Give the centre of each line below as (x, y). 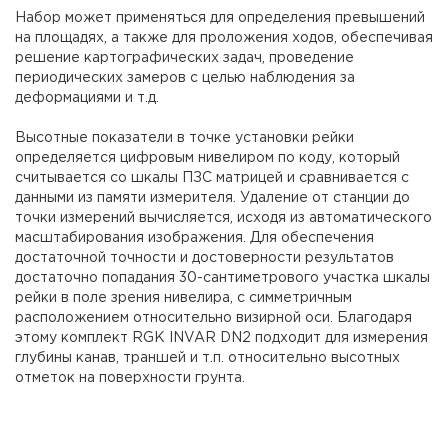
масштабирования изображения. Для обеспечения (194, 238)
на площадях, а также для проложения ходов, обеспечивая (224, 38)
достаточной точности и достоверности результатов (204, 258)
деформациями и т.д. (87, 98)
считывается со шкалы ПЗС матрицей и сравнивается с (212, 178)
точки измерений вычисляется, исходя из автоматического (223, 218)
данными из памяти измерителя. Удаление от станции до (212, 198)
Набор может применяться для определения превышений (220, 18)
